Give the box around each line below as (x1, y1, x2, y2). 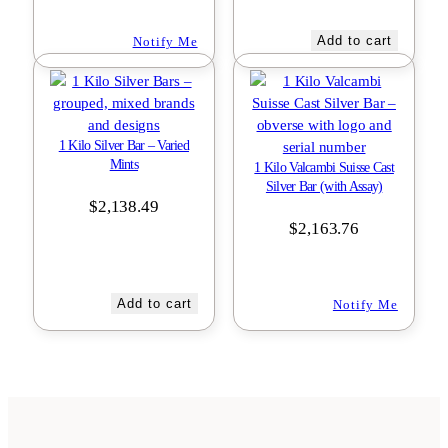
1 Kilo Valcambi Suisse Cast (254, 159, 394, 175)
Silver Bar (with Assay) (265, 178, 383, 194)
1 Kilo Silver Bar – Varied (58, 137, 189, 153)
